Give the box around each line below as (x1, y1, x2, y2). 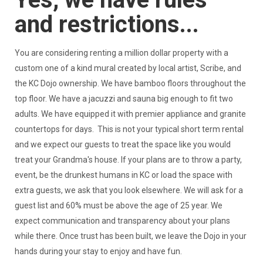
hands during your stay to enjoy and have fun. (14, 247, 184, 257)
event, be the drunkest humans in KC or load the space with (14, 170, 232, 180)
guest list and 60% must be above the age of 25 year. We (14, 201, 222, 211)
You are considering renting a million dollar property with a (14, 48, 228, 58)
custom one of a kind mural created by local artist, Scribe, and (14, 63, 241, 73)
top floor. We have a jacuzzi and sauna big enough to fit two (14, 94, 233, 104)
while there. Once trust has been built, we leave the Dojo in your (14, 231, 247, 241)
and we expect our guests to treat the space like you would (14, 140, 231, 150)
